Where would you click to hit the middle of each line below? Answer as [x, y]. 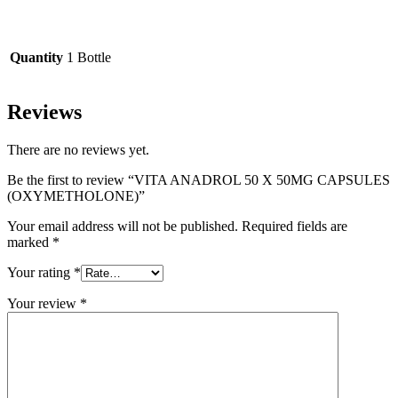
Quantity [36, 58]
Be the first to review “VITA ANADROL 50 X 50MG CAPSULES [199, 179]
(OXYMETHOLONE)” [76, 195]
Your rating [40, 272]
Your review [44, 303]
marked [30, 242]
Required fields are [295, 226]
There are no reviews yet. [78, 149]
